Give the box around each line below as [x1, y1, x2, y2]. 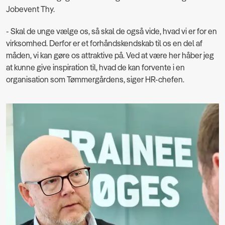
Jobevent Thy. [6, 4, 55, 14]
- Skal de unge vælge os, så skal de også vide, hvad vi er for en [6, 26, 217, 36]
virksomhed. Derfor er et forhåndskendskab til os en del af [6, 38, 202, 48]
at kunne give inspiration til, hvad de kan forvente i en [6, 62, 185, 72]
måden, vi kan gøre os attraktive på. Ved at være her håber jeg [6, 50, 214, 60]
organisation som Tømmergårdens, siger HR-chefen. [6, 74, 184, 84]
